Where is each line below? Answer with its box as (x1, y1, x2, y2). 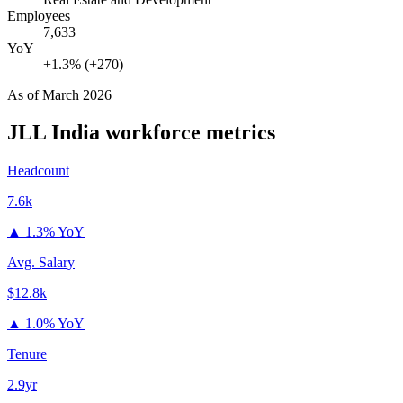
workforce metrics (100, 121, 275, 145)
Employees (7, 7, 70, 23)
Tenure (7, 346, 47, 363)
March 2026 (42, 86, 112, 103)
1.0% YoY (25, 316, 85, 332)
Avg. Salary (7, 255, 75, 271)
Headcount (7, 163, 69, 179)
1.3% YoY (25, 224, 85, 240)
